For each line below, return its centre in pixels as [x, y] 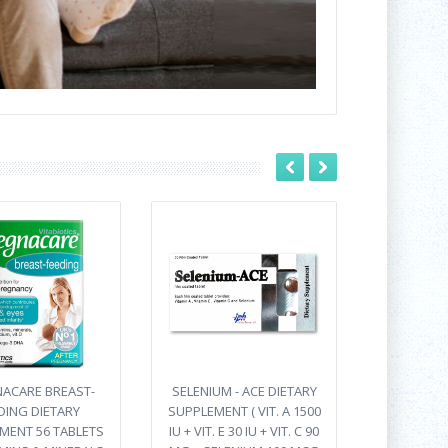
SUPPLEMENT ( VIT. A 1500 [244, 411]
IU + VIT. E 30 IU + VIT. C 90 [244, 431]
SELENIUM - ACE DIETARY [244, 391]
